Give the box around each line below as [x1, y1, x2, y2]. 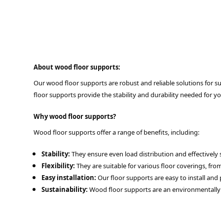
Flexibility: [41, 161, 75, 170]
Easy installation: [41, 173, 96, 182]
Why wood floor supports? [34, 112, 116, 121]
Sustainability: [41, 185, 88, 194]
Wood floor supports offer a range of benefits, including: [34, 128, 199, 137]
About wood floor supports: [34, 63, 120, 72]
